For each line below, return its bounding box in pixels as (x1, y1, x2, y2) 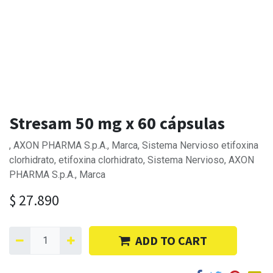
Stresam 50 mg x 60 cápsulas (9, 112, 225, 135)
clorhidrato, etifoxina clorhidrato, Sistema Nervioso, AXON (9, 154, 254, 166)
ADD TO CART (135, 233, 207, 249)
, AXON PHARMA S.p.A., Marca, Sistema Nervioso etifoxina (9, 140, 258, 152)
